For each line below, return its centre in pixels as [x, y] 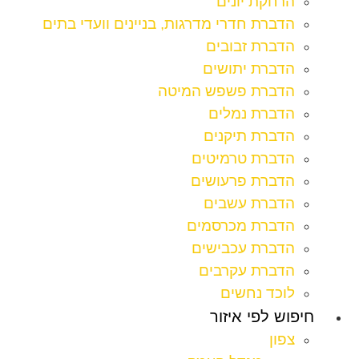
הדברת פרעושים [243, 181]
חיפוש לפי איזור [262, 317]
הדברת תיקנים [249, 136]
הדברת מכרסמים [241, 226]
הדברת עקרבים [247, 271]
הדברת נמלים [252, 114]
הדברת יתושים [249, 69]
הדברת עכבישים [243, 248]
